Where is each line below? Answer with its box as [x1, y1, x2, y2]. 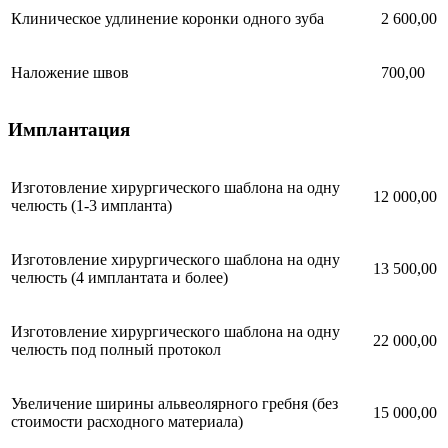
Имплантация [8, 119, 130, 141]
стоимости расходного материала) [11, 412, 243, 430]
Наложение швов [11, 63, 129, 81]
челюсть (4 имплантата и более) [11, 268, 228, 286]
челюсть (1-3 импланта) [11, 196, 172, 214]
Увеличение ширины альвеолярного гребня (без [11, 394, 338, 412]
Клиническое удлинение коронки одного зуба [11, 9, 324, 27]
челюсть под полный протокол [11, 340, 221, 358]
